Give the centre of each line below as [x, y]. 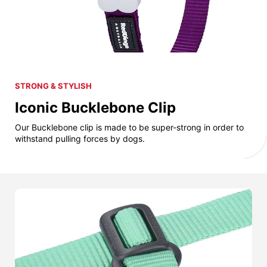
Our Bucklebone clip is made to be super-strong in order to [129, 127]
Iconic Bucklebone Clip [95, 107]
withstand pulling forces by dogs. [80, 138]
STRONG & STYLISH [53, 86]
